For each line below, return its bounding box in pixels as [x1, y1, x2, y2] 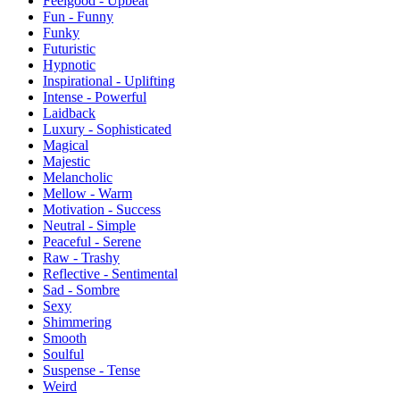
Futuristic [43, 41, 96, 57]
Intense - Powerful [43, 89, 146, 105]
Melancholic [43, 170, 112, 186]
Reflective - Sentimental [43, 266, 178, 282]
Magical [43, 137, 88, 154]
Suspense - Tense [43, 362, 140, 379]
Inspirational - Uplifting [43, 73, 175, 89]
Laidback [43, 105, 96, 121]
